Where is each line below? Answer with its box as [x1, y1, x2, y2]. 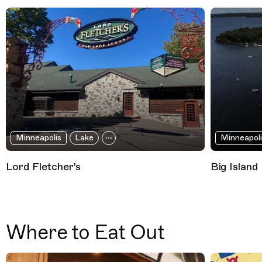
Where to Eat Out [6, 219, 164, 245]
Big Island [211, 160, 258, 173]
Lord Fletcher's [6, 160, 81, 173]
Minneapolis [15, 132, 61, 143]
